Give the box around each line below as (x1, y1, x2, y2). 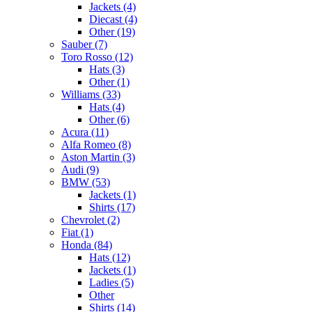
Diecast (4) (89, 13, 137, 25)
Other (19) (89, 25, 135, 38)
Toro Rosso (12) (61, 50, 133, 63)
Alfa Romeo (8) (61, 138, 131, 150)
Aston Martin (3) (61, 150, 135, 163)
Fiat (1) (61, 226, 93, 238)
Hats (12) (89, 251, 130, 263)
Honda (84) (61, 238, 112, 251)
